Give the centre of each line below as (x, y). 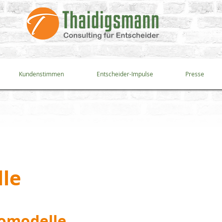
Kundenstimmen (41, 74)
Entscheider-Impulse (125, 74)
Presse (194, 74)
